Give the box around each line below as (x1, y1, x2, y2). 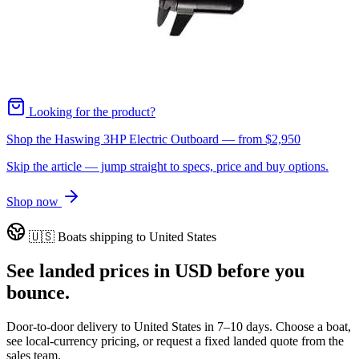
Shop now (6, 194, 62, 208)
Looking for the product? (26, 104, 155, 119)
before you (212, 260, 305, 281)
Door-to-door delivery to (6, 319, 134, 333)
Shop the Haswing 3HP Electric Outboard (6, 131, 219, 146)
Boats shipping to (54, 229, 149, 244)
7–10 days (217, 319, 269, 333)
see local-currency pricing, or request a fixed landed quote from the (6, 333, 344, 348)
